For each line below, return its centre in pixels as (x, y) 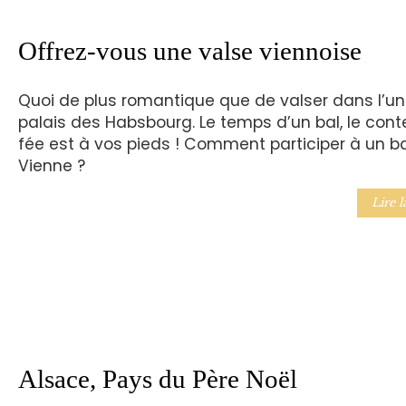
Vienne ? (56, 166)
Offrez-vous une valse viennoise (189, 51)
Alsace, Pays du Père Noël (157, 378)
